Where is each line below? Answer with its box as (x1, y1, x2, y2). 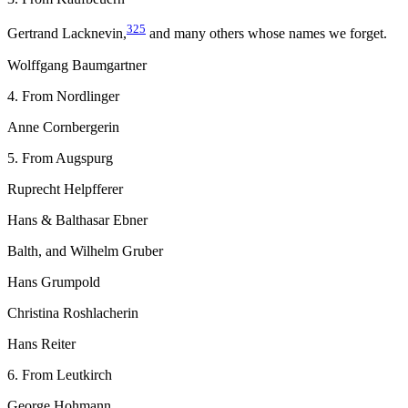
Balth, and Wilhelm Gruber (7, 242, 163, 259)
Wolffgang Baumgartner (7, 56, 147, 73)
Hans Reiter (7, 335, 76, 352)
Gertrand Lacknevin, (7, 25, 127, 42)
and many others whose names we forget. (146, 25, 387, 42)
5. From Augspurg (7, 149, 113, 166)
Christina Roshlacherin (7, 304, 138, 321)
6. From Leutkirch (7, 366, 112, 382)
